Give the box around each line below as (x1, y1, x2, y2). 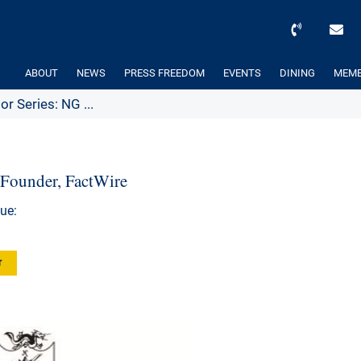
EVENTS (223, 67, 261, 79)
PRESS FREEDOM (124, 67, 205, 79)
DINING (280, 67, 315, 79)
